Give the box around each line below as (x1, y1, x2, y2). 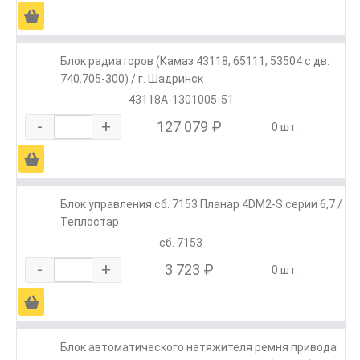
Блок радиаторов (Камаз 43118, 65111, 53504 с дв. (60, 55, 329, 68)
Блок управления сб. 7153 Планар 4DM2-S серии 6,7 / (60, 198, 342, 211)
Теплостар (60, 215, 119, 229)
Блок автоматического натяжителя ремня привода (60, 341, 337, 354)
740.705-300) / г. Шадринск (60, 72, 203, 86)
